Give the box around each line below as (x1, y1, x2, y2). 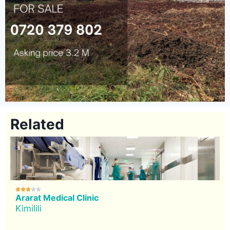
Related (10, 115, 64, 133)
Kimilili (15, 203, 42, 214)
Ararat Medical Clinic (15, 192, 99, 203)
